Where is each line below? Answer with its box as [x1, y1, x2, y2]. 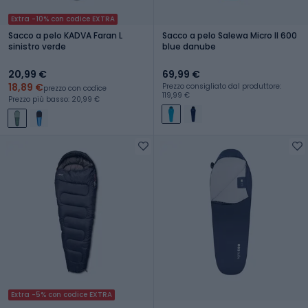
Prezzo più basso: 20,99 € [8, 93, 100, 104]
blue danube [162, 40, 216, 52]
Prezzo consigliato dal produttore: [162, 80, 281, 91]
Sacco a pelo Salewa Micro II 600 [162, 29, 297, 41]
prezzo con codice [43, 82, 107, 93]
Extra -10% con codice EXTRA [11, 13, 115, 24]
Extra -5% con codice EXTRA [11, 289, 112, 300]
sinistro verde [8, 40, 66, 52]
